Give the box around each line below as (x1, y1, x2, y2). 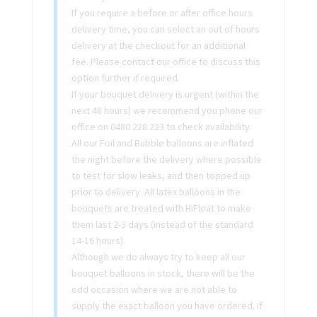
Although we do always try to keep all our (71, 250, 246, 263)
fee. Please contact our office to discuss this (71, 54, 260, 68)
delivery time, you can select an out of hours (71, 22, 260, 35)
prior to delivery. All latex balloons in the (71, 185, 241, 198)
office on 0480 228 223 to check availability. (71, 120, 252, 133)
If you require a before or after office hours (71, 6, 253, 19)
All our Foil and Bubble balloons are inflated (71, 136, 253, 149)
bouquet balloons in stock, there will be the (71, 266, 255, 279)
